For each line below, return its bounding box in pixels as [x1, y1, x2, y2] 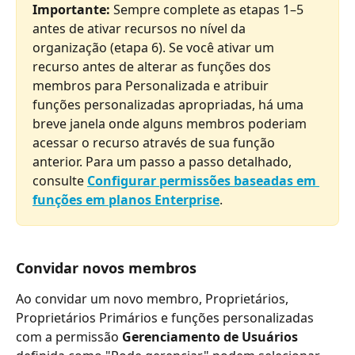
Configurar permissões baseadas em [87, 172, 319, 190]
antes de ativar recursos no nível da [32, 20, 249, 38]
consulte [32, 172, 87, 190]
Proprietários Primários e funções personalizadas [16, 308, 317, 326]
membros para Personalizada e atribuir [32, 77, 272, 95]
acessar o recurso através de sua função [32, 134, 278, 152]
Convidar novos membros [16, 258, 197, 277]
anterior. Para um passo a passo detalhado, [32, 153, 295, 171]
